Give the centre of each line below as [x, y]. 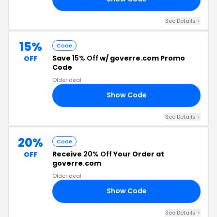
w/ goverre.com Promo [142, 58]
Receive [68, 154]
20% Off [98, 154]
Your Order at [138, 154]
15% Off [85, 58]
